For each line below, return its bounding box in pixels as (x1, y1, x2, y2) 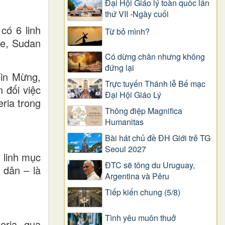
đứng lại (105, 62, 134, 74)
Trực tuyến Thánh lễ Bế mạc (105, 78, 205, 90)
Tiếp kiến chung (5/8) (105, 186, 180, 198)
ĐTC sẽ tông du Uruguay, (105, 159, 195, 171)
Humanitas (105, 116, 144, 128)
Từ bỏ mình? (105, 26, 150, 38)
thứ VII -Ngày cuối (105, 8, 169, 20)
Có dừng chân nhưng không (105, 51, 205, 63)
